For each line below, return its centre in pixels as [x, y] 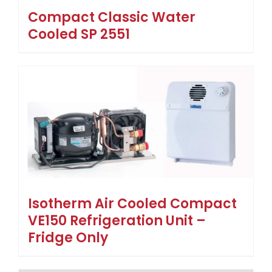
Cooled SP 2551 [79, 35]
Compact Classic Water [112, 18]
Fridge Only [68, 238]
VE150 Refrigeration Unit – [117, 221]
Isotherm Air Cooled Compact [132, 204]
